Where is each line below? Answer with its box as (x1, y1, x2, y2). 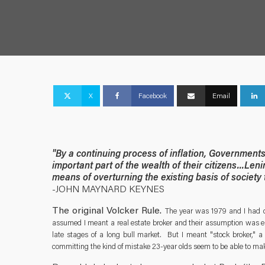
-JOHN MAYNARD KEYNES (52, 182, 164, 195)
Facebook (138, 91, 167, 101)
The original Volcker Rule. (52, 203, 162, 216)
